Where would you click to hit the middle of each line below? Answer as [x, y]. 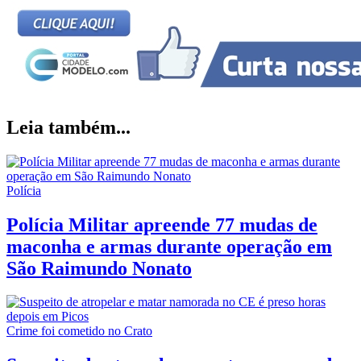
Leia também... [68, 127]
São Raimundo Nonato [99, 268]
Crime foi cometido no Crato [79, 331]
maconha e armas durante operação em [169, 246]
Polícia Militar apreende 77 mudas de [162, 224]
